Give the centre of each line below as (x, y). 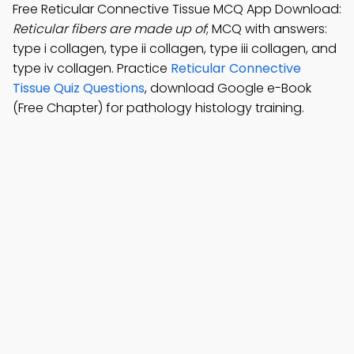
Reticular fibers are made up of (109, 29)
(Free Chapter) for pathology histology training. (158, 108)
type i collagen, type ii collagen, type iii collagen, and (175, 49)
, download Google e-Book (228, 88)
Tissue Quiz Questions (79, 88)
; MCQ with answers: (267, 29)
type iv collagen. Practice (92, 68)
